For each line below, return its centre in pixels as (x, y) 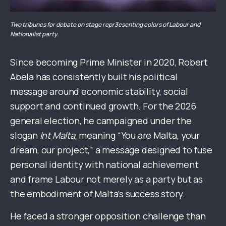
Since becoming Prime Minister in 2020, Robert (109, 62)
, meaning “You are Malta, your (137, 135)
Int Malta (57, 135)
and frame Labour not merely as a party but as (106, 179)
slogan (25, 135)
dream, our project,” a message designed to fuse (111, 150)
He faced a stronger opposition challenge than (108, 216)
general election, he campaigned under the (101, 121)
